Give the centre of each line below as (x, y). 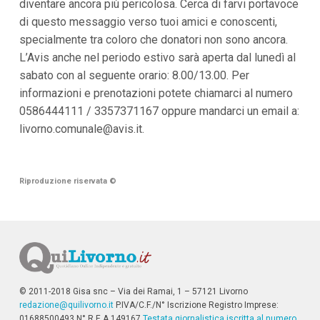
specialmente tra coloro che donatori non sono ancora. (153, 40)
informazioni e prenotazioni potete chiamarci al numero (156, 94)
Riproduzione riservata (64, 181)
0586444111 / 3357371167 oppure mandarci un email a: (159, 111)
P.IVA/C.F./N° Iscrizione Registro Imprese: (196, 305)
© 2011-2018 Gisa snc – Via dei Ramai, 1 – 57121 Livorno (133, 292)
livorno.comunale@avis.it (80, 129)
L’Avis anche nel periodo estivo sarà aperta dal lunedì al (157, 58)
